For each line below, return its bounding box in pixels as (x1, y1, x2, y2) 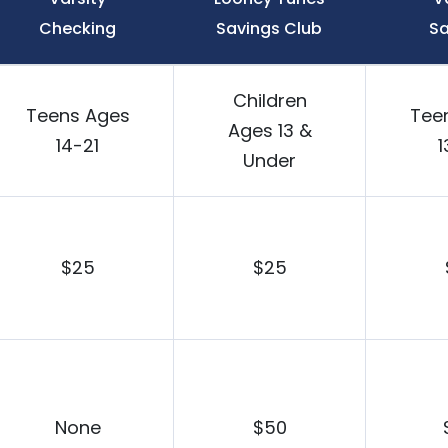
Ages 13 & (227, 118, 312, 144)
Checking (38, 17, 116, 41)
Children (232, 88, 307, 114)
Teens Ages (25, 103, 130, 129)
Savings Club (216, 17, 322, 41)
